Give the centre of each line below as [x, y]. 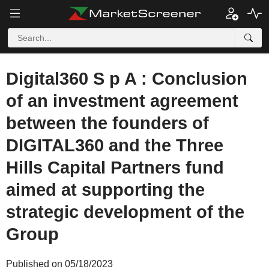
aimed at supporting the [105, 190]
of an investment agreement [122, 101]
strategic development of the [125, 212]
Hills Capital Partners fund [115, 168]
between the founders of [107, 123]
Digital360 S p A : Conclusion [127, 79]
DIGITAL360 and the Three [115, 145]
